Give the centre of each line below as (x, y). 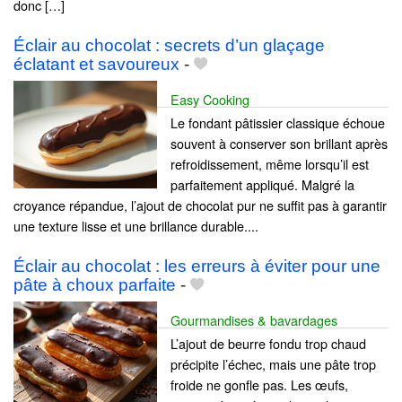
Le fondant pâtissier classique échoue (278, 122)
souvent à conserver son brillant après (279, 143)
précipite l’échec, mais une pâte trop (273, 364)
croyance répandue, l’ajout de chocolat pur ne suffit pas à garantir (200, 205)
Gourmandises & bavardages (254, 320)
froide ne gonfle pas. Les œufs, (259, 385)
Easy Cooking (210, 99)
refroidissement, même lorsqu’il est (270, 163)
